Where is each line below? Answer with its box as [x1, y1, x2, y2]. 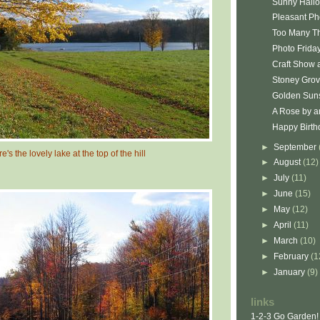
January [274, 266, 308, 277]
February [274, 251, 311, 261]
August [274, 157, 304, 168]
